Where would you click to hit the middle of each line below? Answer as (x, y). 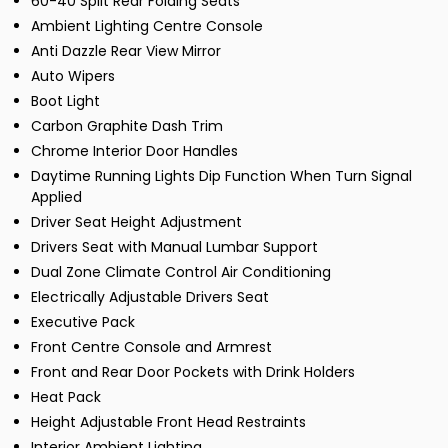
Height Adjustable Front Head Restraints (168, 422)
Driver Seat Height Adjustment (136, 222)
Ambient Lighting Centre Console (147, 26)
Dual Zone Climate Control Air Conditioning (181, 272)
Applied (56, 197)
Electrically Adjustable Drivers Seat (150, 297)
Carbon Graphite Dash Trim (127, 126)
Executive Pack (83, 322)
